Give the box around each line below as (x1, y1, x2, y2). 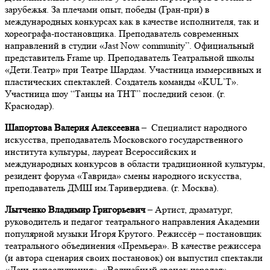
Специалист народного (151, 122, 247, 134)
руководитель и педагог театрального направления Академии (5, 216, 260, 228)
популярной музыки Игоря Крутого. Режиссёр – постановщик (5, 228, 262, 240)
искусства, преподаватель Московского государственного (5, 134, 243, 146)
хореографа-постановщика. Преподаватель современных (5, 28, 239, 40)
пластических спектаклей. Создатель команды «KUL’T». (5, 76, 239, 88)
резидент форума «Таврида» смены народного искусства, (5, 170, 242, 182)
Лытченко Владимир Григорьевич (5, 204, 145, 216)
